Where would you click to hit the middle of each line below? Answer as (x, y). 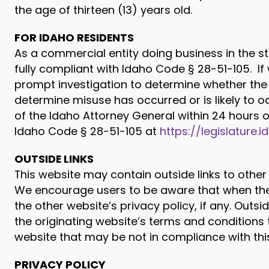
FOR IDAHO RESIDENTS (74, 38)
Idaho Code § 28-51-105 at (87, 131)
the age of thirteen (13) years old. (103, 10)
